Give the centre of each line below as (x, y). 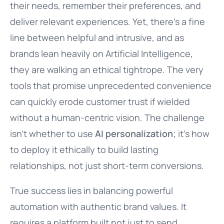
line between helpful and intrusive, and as (97, 37)
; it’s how (191, 133)
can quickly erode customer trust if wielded (100, 101)
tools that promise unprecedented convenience (111, 85)
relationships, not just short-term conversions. (107, 165)
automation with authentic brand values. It (98, 206)
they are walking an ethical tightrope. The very (107, 69)
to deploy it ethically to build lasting (84, 149)
